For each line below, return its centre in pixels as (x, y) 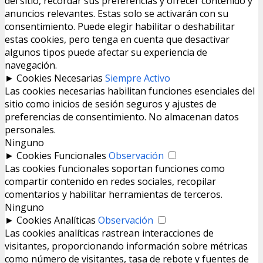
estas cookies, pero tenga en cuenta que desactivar (117, 40)
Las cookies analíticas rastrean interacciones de (109, 233)
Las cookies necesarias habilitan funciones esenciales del (130, 91)
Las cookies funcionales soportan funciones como (115, 169)
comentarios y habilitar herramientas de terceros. (114, 195)
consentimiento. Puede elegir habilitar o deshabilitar (120, 27)
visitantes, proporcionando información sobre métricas (126, 246)
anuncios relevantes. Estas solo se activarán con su (117, 14)
